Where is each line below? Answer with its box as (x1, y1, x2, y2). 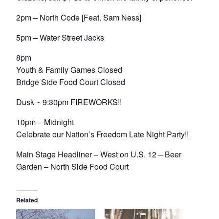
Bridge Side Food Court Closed (16, 76, 125, 88)
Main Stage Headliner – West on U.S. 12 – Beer (16, 148, 181, 160)
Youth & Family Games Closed (16, 64, 122, 75)
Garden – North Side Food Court (16, 160, 129, 172)
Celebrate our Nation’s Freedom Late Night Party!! (16, 128, 189, 140)
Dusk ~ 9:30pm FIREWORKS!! (16, 96, 122, 108)
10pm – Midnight (16, 116, 74, 128)
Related (16, 195, 38, 204)
